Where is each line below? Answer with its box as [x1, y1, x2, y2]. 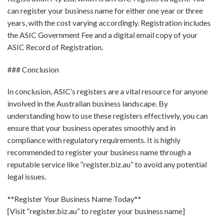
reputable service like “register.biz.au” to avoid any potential [7, 160, 207, 169]
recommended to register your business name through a [7, 147, 191, 157]
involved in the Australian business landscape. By [7, 99, 168, 109]
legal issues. [7, 172, 46, 182]
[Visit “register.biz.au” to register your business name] [7, 206, 185, 216]
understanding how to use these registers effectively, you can [7, 111, 208, 121]
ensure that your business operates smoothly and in [7, 123, 176, 133]
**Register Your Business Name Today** [7, 194, 141, 204]
